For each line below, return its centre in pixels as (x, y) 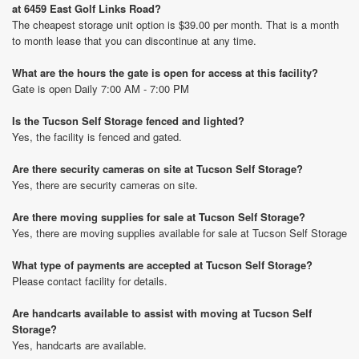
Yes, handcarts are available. (79, 345)
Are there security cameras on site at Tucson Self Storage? (157, 169)
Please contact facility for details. (90, 281)
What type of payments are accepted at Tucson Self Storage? (162, 265)
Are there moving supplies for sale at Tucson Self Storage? (159, 217)
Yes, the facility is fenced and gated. (97, 137)
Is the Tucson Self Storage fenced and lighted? (128, 121)
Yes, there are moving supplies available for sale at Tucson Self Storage (179, 233)
